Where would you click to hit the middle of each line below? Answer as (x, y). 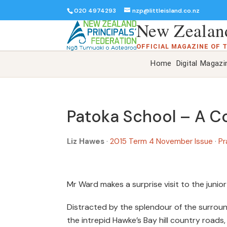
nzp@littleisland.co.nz (166, 10)
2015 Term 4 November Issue (162, 141)
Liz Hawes (86, 141)
